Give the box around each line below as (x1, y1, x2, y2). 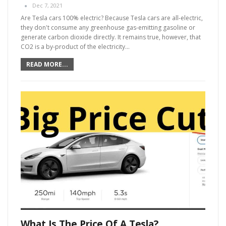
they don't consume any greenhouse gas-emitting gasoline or (21, 23, 195, 32)
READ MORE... (26, 60, 68, 69)
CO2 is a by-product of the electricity (21, 42, 125, 51)
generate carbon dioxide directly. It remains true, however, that (21, 33, 201, 42)
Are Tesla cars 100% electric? (21, 14, 105, 23)
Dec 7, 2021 (32, 2, 63, 10)
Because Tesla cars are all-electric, (105, 14, 203, 23)
